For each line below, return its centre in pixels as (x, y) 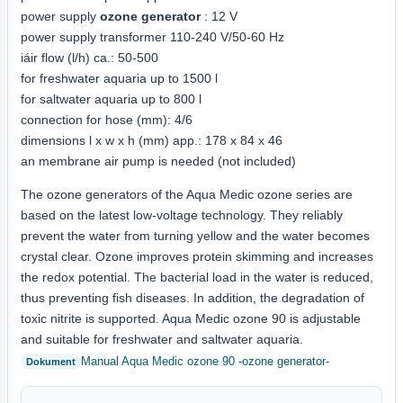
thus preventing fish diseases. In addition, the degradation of (193, 297)
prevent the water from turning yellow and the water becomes (195, 235)
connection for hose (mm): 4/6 (107, 119)
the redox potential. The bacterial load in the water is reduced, (197, 277)
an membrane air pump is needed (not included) (158, 161)
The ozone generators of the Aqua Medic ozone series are (187, 194)
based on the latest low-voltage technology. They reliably (182, 215)
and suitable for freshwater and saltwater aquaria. (162, 339)
